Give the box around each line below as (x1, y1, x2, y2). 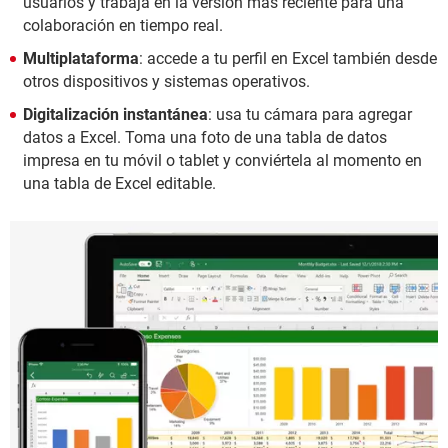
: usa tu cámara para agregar (208, 105, 412, 124)
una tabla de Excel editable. (23, 174, 216, 193)
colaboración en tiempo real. (23, 16, 223, 35)
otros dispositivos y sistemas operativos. (23, 72, 310, 91)
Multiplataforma (23, 49, 139, 68)
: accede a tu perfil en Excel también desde (139, 49, 437, 68)
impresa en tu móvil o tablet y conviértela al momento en (23, 151, 422, 170)
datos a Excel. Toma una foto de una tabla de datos (23, 128, 387, 147)
